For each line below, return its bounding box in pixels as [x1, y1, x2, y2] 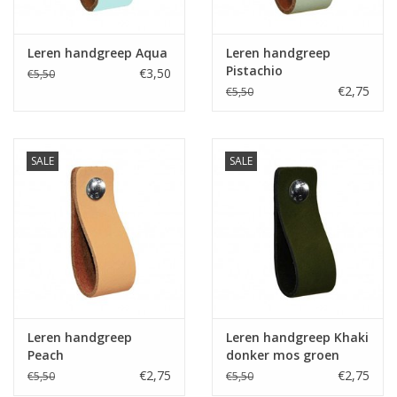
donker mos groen [226, 346, 339, 364]
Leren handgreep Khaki [226, 329, 369, 346]
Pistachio [226, 62, 283, 80]
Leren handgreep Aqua [27, 44, 167, 62]
